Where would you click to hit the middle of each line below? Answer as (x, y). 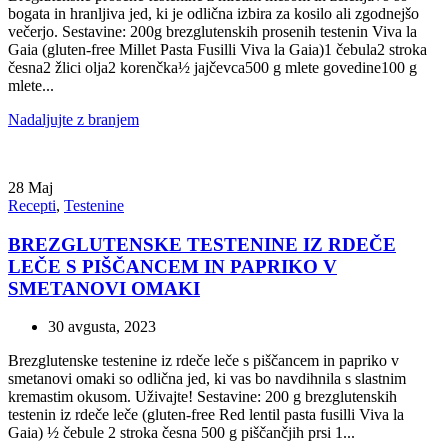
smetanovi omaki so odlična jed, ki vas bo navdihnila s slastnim (207, 379)
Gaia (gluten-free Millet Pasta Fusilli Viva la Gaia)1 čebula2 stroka (217, 49)
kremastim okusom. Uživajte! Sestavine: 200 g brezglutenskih (202, 397)
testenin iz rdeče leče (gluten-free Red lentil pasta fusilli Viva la (206, 415)
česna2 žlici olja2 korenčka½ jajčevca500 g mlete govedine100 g (212, 67)
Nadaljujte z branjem (73, 119)
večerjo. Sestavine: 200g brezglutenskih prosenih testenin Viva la (212, 31)
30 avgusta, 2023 (102, 327)
